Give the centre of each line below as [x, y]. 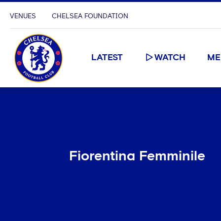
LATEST [107, 58]
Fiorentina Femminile [137, 156]
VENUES [23, 16]
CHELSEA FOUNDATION [90, 16]
